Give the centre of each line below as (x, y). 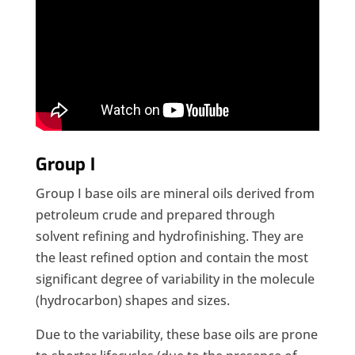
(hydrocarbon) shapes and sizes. (132, 301)
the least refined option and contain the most (172, 258)
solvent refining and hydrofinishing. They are (169, 237)
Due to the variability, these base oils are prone (176, 335)
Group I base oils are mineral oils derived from (175, 194)
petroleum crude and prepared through (155, 215)
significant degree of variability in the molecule (175, 279)
